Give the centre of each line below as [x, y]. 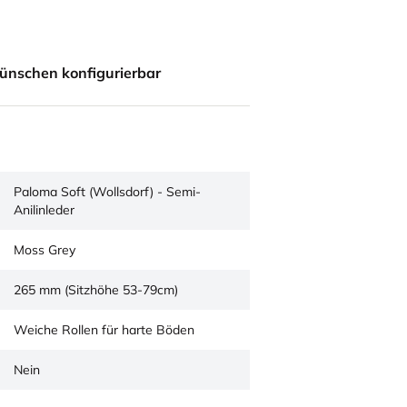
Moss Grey [45, 250]
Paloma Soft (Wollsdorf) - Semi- [107, 192]
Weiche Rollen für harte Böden [104, 330]
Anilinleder [44, 210]
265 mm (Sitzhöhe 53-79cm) [96, 290]
